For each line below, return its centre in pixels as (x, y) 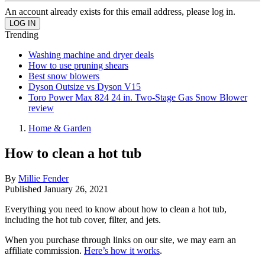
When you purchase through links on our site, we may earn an (120, 240)
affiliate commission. (44, 250)
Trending (22, 35)
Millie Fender (43, 178)
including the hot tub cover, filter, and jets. (83, 219)
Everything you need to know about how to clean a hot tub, (116, 209)
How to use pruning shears (78, 65)
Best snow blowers (64, 76)
